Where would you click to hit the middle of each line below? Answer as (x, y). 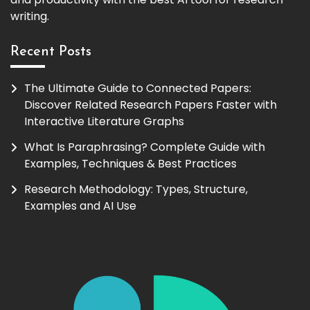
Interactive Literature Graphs (104, 122)
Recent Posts (51, 52)
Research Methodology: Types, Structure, (136, 189)
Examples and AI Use (80, 206)
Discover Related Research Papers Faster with (151, 105)
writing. (30, 16)
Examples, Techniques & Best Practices (130, 164)
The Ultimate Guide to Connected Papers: (138, 89)
